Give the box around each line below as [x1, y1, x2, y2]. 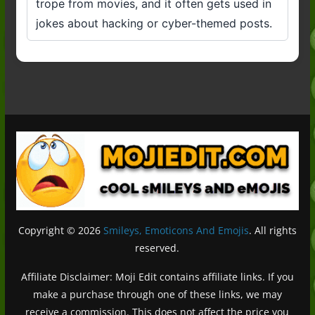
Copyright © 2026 [18, 223, 103, 237]
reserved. [135, 240, 180, 255]
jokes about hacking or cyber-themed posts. [36, 16, 273, 30]
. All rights [248, 223, 297, 237]
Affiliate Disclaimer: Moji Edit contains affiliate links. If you [20, 269, 294, 283]
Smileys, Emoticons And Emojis [103, 223, 249, 237]
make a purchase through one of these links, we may [32, 287, 282, 301]
